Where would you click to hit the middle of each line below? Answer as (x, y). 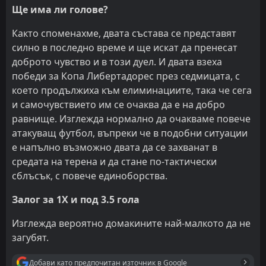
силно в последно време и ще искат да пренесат (125, 48)
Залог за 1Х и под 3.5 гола (76, 200)
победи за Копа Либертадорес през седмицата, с (126, 76)
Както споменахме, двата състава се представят (124, 34)
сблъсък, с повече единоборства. (90, 176)
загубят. (30, 238)
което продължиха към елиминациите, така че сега (132, 91)
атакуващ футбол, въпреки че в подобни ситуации (130, 133)
